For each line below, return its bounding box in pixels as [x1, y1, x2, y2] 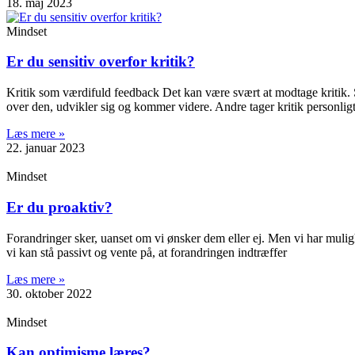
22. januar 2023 [6, 141, 85, 155]
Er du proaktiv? [6, 198, 113, 216]
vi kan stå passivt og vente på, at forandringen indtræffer [6, 245, 287, 259]
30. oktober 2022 [6, 286, 92, 300]
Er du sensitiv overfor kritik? [6, 53, 195, 71]
